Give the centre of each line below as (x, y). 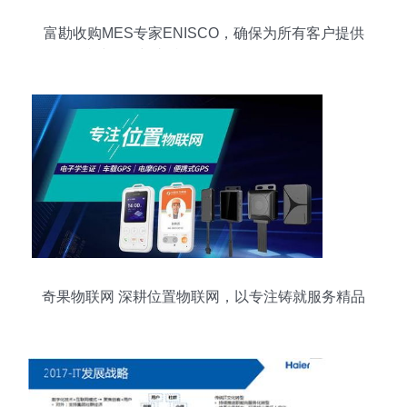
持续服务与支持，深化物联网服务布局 (203, 56)
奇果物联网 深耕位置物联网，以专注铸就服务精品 (203, 297)
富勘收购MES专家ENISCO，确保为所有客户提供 (203, 33)
